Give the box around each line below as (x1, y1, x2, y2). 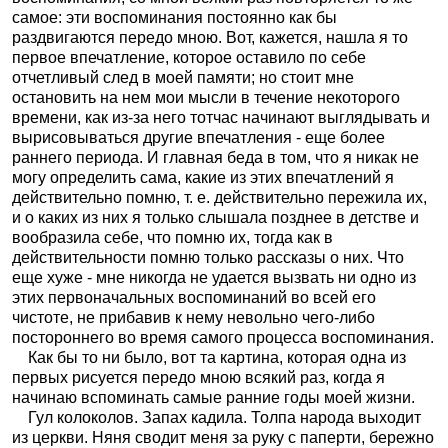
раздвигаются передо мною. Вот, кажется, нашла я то (12, 29, 408, 46)
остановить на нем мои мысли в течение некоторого (12, 89, 400, 106)
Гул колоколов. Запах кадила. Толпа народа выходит (12, 409, 421, 426)
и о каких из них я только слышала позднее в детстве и (12, 209, 419, 226)
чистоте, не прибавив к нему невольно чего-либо (12, 309, 375, 326)
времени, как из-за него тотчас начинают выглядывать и (12, 109, 430, 126)
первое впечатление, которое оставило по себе (12, 49, 366, 66)
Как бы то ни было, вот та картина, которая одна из (12, 349, 406, 366)
